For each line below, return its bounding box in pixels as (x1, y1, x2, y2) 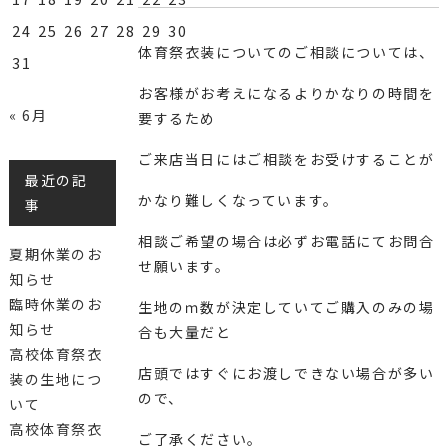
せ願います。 (137, 256, 231, 276)
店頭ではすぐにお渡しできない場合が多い (137, 363, 435, 383)
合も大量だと (137, 322, 232, 342)
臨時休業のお (8, 294, 103, 314)
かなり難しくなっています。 (137, 190, 339, 210)
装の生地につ (8, 369, 103, 389)
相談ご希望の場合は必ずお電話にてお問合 (137, 231, 435, 251)
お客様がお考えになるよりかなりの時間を (137, 83, 435, 103)
